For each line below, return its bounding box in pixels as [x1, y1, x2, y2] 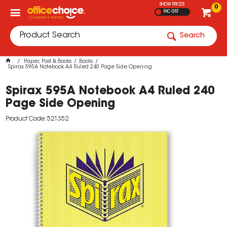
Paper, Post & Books [24, 59, 72, 64]
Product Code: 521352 [6, 116, 69, 122]
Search [180, 32, 205, 40]
